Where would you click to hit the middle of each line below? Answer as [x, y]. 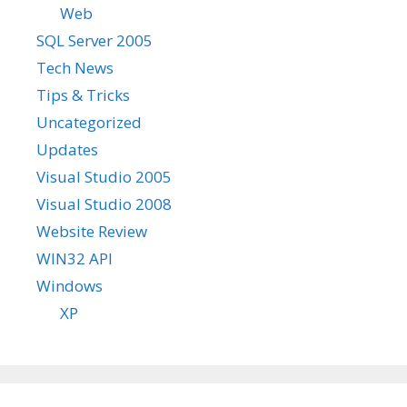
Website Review [92, 231]
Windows [69, 285]
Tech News [75, 67]
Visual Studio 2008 [104, 203]
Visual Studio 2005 [104, 176]
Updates [67, 149]
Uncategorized [89, 122]
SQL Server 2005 [94, 40]
